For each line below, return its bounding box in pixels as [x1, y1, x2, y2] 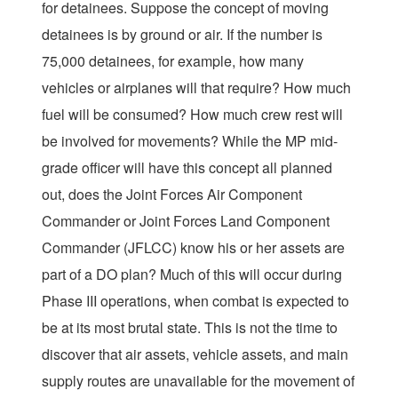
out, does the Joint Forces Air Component [42, 184, 302, 205]
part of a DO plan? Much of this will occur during [42, 264, 342, 285]
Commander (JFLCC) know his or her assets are [42, 237, 345, 259]
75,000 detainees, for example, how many [42, 51, 304, 72]
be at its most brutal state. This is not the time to [42, 317, 338, 338]
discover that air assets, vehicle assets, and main [42, 344, 348, 365]
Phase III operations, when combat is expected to [42, 291, 349, 312]
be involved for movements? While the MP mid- [42, 131, 338, 152]
